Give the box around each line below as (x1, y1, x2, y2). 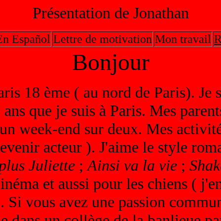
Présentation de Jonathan (32, 4, 189, 22)
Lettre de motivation (53, 33, 152, 45)
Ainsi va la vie (87, 156, 177, 174)
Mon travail (155, 33, 211, 45)
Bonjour (72, 49, 149, 75)
